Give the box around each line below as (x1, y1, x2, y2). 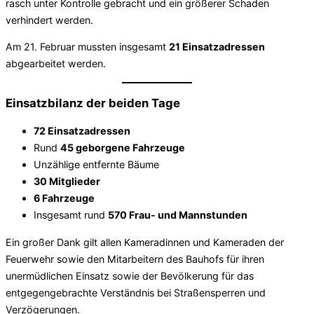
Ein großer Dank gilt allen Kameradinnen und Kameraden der (6, 235, 284, 248)
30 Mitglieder (34, 175, 100, 188)
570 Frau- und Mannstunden (108, 209, 247, 221)
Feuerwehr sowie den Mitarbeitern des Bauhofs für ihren (6, 252, 264, 265)
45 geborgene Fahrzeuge (60, 142, 185, 154)
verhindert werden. (6, 13, 93, 26)
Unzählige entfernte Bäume (34, 158, 159, 171)
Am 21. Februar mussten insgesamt (6, 40, 169, 53)
